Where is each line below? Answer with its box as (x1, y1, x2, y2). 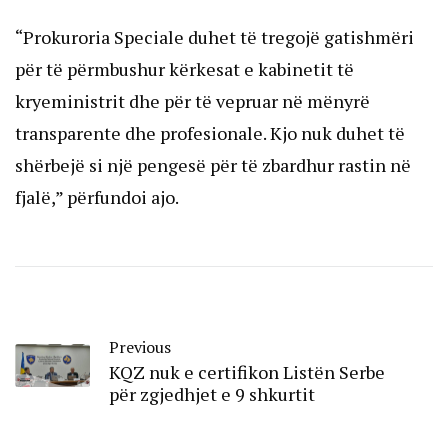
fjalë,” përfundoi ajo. (15, 184, 179, 209)
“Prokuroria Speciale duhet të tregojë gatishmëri (15, 24, 414, 49)
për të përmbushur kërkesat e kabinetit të (15, 56, 354, 81)
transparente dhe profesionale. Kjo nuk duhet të (15, 120, 405, 145)
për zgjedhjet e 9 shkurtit (109, 381, 315, 406)
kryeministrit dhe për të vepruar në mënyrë (15, 88, 370, 113)
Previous (109, 335, 171, 358)
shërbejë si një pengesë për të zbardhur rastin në (15, 152, 411, 177)
